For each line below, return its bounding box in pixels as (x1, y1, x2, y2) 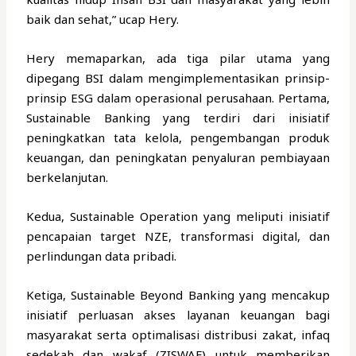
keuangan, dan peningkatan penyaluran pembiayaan (26, 149, 330, 165)
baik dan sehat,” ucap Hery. (26, 10, 180, 27)
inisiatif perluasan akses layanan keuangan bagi (26, 306, 330, 323)
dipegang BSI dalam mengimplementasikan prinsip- (26, 69, 330, 86)
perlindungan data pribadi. (26, 247, 177, 264)
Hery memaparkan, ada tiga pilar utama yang (26, 49, 330, 66)
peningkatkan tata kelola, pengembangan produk (26, 129, 330, 145)
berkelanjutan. (26, 168, 115, 185)
